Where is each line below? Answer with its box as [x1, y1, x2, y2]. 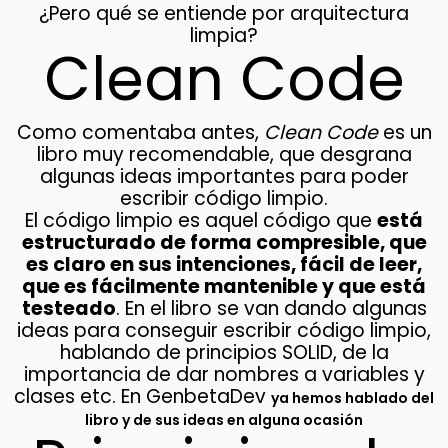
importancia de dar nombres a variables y [23, 361, 425, 389]
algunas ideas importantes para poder [39, 163, 409, 191]
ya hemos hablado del [271, 388, 434, 409]
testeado [21, 295, 116, 323]
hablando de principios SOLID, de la [59, 339, 389, 367]
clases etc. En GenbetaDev [14, 383, 271, 411]
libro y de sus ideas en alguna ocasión [85, 410, 363, 431]
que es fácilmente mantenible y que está [22, 273, 426, 301]
